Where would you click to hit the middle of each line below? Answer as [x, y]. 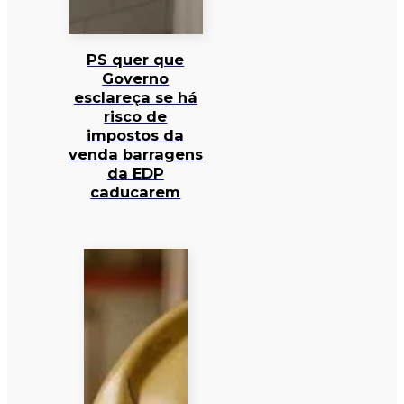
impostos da [136, 136]
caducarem [136, 193]
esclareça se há [135, 98]
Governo [136, 79]
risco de [136, 117]
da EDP [135, 174]
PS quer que [136, 60]
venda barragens [135, 155]
